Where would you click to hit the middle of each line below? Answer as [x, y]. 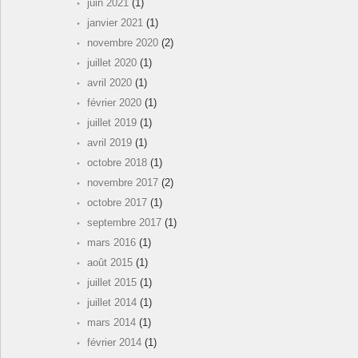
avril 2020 [109, 83]
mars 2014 [111, 323]
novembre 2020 [123, 43]
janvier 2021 [115, 23]
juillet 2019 [112, 123]
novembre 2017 [123, 183]
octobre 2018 [117, 163]
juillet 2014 [112, 303]
